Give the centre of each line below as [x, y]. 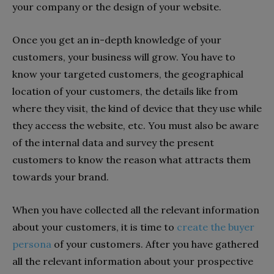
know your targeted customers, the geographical [128, 74]
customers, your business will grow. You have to [124, 57]
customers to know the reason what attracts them [131, 160]
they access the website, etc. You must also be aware [135, 126]
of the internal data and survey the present [113, 143]
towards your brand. [62, 177]
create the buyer [216, 227]
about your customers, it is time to [94, 227]
